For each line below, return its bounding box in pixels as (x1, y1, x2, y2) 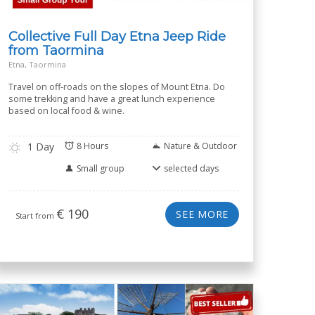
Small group (77, 162, 124, 174)
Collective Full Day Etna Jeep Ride (8, 28, 226, 44)
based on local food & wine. (8, 105, 124, 117)
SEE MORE (176, 207, 229, 221)
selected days (164, 162, 219, 174)
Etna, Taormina (8, 59, 66, 70)
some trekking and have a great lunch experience (8, 93, 215, 105)
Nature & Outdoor (164, 140, 237, 152)
